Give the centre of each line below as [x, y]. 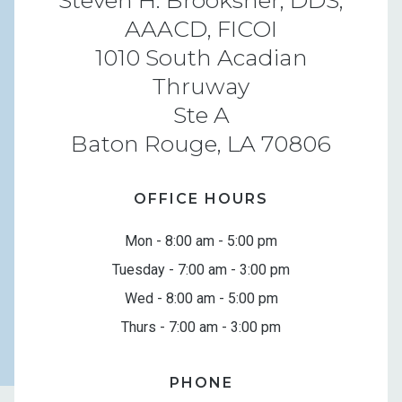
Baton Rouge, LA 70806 [201, 143]
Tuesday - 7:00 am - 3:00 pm [201, 269]
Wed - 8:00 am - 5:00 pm [201, 298]
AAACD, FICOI [201, 28]
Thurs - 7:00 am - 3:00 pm [201, 327]
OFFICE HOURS [201, 198]
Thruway [201, 86]
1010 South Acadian [201, 57]
